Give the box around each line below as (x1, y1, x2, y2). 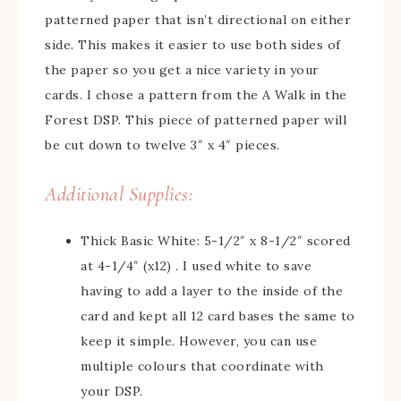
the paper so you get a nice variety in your (45, 61, 320, 78)
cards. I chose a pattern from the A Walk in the (45, 86, 347, 103)
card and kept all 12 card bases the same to (81, 307, 355, 324)
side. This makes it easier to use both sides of (45, 36, 341, 53)
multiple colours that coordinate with (81, 357, 324, 374)
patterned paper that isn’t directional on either (45, 11, 351, 28)
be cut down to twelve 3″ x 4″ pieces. (45, 136, 280, 153)
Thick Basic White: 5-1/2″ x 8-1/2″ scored (81, 232, 351, 249)
